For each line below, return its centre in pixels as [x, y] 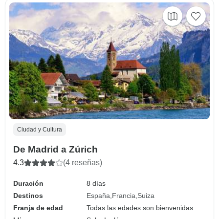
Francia [124, 196]
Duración [28, 184]
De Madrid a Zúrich [55, 150]
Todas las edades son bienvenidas [140, 208]
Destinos [28, 196]
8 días [96, 184]
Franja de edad [38, 208]
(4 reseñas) [83, 163]
